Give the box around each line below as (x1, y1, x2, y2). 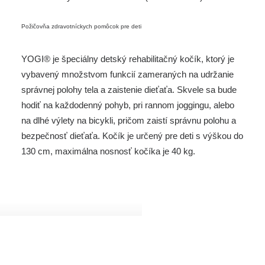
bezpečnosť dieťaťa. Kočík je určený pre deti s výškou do (21, 131, 243, 141)
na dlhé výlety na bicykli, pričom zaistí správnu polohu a (21, 115, 236, 125)
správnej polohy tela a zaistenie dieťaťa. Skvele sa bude (21, 85, 237, 95)
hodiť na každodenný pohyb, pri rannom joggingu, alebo (21, 100, 234, 110)
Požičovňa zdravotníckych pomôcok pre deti (21, 23, 141, 30)
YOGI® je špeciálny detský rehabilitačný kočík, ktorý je (21, 54, 234, 64)
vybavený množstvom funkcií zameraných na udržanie (21, 69, 234, 79)
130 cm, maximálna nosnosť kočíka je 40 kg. (21, 146, 195, 156)
